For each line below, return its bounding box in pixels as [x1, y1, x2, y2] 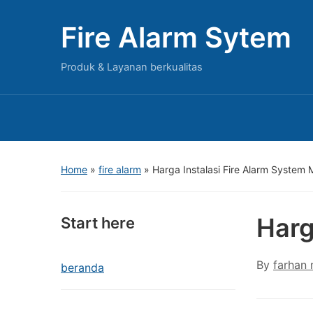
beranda [61, 261, 104, 275]
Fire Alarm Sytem [61, 20, 291, 54]
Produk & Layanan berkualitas [61, 61, 203, 73]
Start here [61, 214, 135, 232]
